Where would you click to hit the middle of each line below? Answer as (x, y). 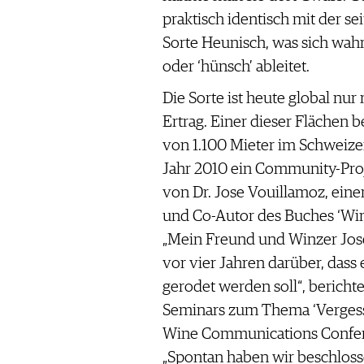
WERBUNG (43, 7)
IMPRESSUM (48, 54)
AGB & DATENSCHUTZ (70, 78)
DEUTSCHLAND (56, 175)
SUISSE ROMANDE (63, 199)
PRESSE (38, 31)
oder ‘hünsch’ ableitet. (236, 66)
